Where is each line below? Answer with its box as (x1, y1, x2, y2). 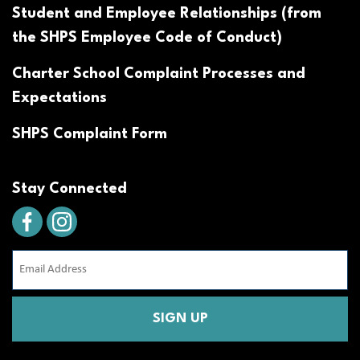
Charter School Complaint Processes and (12, 67, 305, 82)
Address (11, 272, 55, 285)
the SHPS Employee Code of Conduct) (12, 31, 282, 46)
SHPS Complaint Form (12, 127, 167, 142)
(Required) (14, 292, 59, 304)
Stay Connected (12, 182, 127, 197)
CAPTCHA (11, 299, 62, 313)
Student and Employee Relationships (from (12, 6, 321, 22)
